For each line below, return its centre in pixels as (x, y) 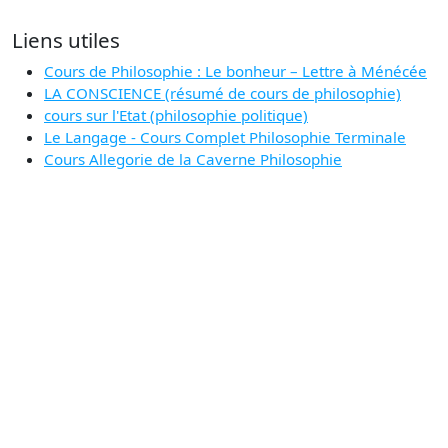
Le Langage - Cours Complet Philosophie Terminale (225, 137)
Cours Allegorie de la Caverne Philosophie (193, 159)
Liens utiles (66, 40)
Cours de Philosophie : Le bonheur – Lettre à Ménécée (235, 71)
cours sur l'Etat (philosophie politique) (176, 115)
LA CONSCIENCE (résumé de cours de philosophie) (222, 93)
